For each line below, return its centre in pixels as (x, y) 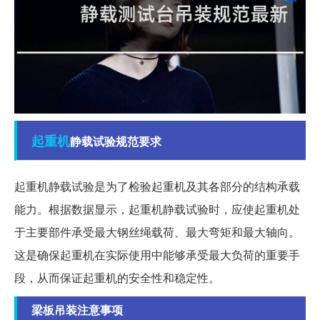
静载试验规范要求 (116, 141)
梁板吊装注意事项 (77, 310)
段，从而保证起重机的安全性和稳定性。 (117, 278)
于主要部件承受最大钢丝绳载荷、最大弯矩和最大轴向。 (157, 232)
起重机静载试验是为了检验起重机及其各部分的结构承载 (157, 186)
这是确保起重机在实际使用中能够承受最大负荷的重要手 (157, 255)
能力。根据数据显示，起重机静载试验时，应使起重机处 (157, 209)
